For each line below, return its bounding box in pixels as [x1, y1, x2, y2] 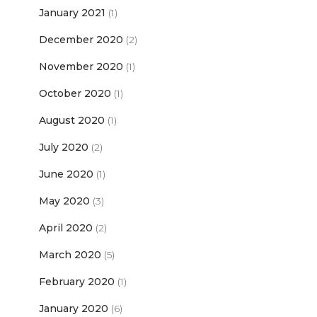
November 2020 [39, 60, 123, 74]
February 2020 [39, 275, 115, 289]
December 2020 [39, 33, 123, 47]
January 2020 [39, 302, 108, 316]
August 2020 [39, 114, 105, 127]
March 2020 [39, 248, 101, 262]
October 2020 [39, 87, 111, 100]
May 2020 [39, 195, 90, 208]
